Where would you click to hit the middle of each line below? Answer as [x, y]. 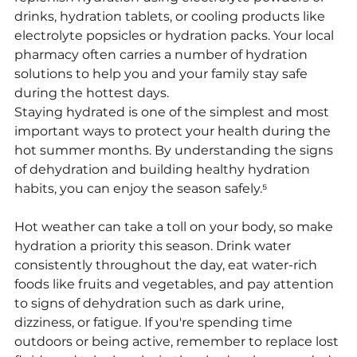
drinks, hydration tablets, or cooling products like [171, 16]
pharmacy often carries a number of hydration [163, 55]
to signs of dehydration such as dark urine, [151, 303]
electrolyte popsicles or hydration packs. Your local [176, 35]
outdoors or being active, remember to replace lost [178, 341]
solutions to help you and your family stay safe [163, 74]
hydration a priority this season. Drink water [154, 246]
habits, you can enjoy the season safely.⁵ [141, 188]
